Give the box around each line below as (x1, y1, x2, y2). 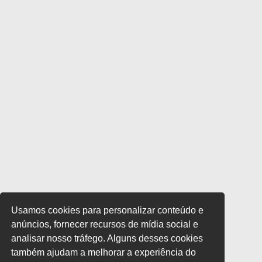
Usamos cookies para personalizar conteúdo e (11, 205, 204, 215)
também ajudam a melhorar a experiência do (11, 247, 196, 257)
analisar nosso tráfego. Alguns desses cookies (11, 233, 204, 243)
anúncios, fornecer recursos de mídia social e (11, 219, 199, 229)
